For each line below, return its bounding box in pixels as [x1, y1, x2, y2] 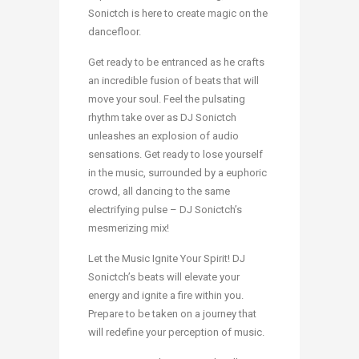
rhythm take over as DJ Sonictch [88, 111, 236, 124]
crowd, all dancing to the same [88, 185, 230, 198]
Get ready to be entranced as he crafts [88, 56, 264, 69]
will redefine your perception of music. [88, 326, 264, 339]
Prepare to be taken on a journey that [88, 308, 256, 321]
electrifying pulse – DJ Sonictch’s [88, 204, 242, 216]
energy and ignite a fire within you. [88, 289, 244, 302]
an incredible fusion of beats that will [88, 75, 259, 87]
